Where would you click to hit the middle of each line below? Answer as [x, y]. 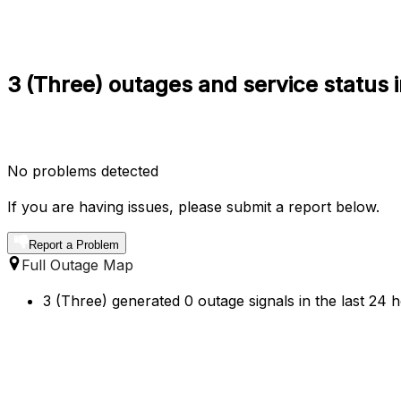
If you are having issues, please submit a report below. [193, 206]
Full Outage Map [77, 264]
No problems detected [83, 171]
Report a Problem [74, 244]
